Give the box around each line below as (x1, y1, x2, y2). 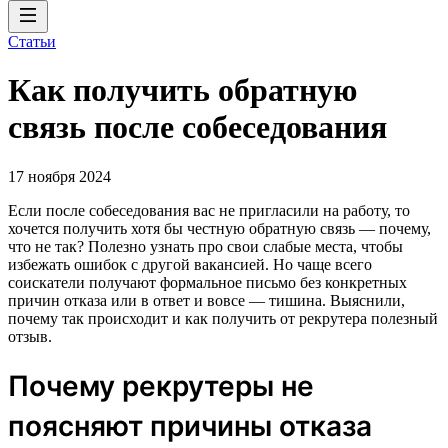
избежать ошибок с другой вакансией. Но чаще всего (8, 255, 372, 273)
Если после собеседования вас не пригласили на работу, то (8, 201, 410, 219)
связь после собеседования (8, 109, 387, 146)
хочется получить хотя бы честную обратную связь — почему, (8, 219, 431, 237)
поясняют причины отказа (8, 408, 372, 443)
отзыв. (8, 327, 52, 345)
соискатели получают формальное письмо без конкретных (8, 273, 407, 291)
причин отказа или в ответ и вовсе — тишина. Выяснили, (8, 291, 405, 309)
